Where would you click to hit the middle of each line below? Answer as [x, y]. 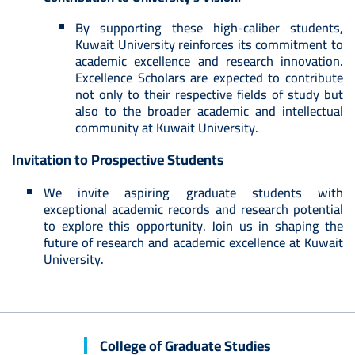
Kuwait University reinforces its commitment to [209, 45]
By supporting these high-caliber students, [209, 28]
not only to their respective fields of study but [209, 95]
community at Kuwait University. [167, 128]
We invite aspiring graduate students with [193, 193]
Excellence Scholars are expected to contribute [209, 78]
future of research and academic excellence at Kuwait [193, 243]
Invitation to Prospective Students [118, 160]
